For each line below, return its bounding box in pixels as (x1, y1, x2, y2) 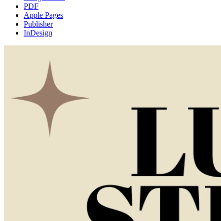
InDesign (24, 28, 52, 37)
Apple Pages (24, 10, 63, 19)
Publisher (24, 19, 53, 28)
